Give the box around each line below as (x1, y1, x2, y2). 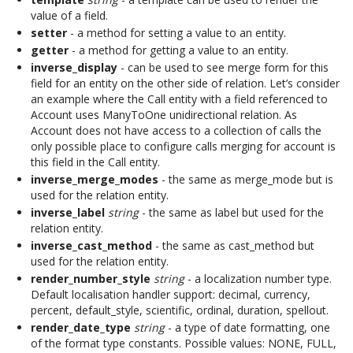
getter (31, 43, 69, 58)
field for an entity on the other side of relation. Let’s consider (31, 76, 340, 91)
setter (31, 25, 67, 40)
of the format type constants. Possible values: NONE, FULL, (31, 336, 336, 351)
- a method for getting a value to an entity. (69, 43, 288, 58)
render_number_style (31, 271, 150, 286)
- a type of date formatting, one (165, 320, 330, 335)
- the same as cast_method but (152, 238, 314, 253)
